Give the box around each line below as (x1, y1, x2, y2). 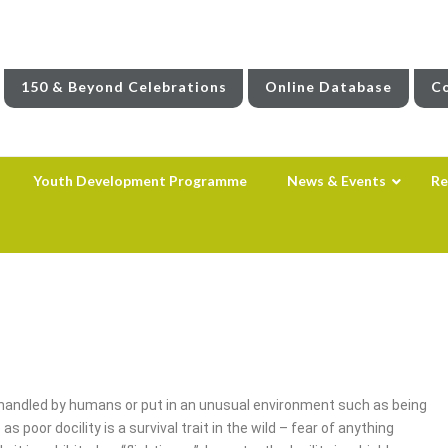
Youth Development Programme (32, 171, 247, 189)
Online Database (265, 77, 393, 95)
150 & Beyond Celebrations (20, 77, 227, 95)
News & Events (286, 171, 386, 189)
